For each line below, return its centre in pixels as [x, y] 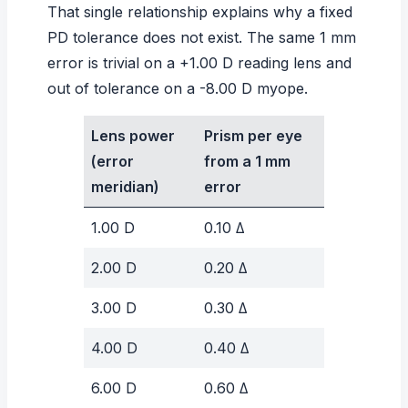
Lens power [133, 135]
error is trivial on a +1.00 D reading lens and [199, 62]
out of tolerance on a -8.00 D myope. [178, 88]
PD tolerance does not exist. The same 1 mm [202, 37]
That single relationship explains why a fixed [200, 11]
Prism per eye [253, 135]
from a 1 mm [247, 161]
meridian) [125, 186]
